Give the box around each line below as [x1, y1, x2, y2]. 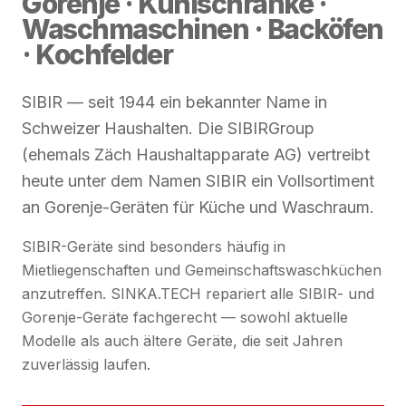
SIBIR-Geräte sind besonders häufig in [22, 237, 285, 256]
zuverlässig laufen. [22, 355, 150, 374]
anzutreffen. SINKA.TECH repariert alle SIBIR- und [22, 285, 374, 304]
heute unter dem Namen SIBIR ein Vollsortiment [22, 171, 374, 191]
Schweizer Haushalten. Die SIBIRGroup [22, 119, 314, 139]
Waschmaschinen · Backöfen [22, 13, 383, 46]
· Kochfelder [22, 38, 172, 72]
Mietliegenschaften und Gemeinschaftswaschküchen [22, 261, 382, 280]
